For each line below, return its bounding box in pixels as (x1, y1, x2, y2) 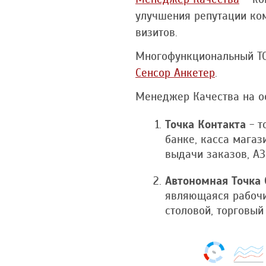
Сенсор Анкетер (135, 65, 215, 80)
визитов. (135, 25, 178, 39)
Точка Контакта (165, 117, 246, 131)
